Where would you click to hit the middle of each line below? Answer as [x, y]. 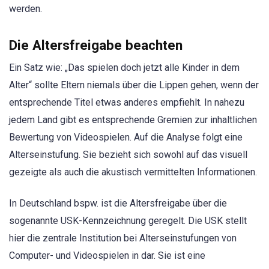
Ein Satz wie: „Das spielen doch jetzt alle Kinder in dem [124, 68]
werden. [26, 8]
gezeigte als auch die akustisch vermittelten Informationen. [133, 172]
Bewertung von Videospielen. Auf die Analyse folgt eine [126, 138]
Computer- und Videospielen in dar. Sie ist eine [107, 256]
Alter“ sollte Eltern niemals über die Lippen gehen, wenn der [134, 85]
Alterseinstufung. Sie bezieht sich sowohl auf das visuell [128, 155]
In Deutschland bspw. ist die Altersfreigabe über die [118, 204]
